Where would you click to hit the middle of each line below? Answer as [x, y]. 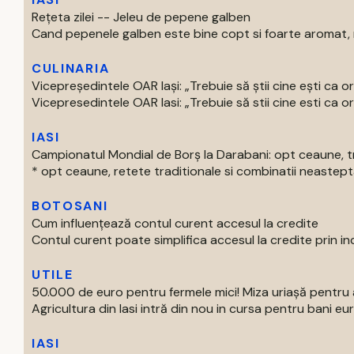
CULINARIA [71, 68]
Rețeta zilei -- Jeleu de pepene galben [141, 17]
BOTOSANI [70, 206]
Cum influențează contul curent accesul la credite [175, 223]
